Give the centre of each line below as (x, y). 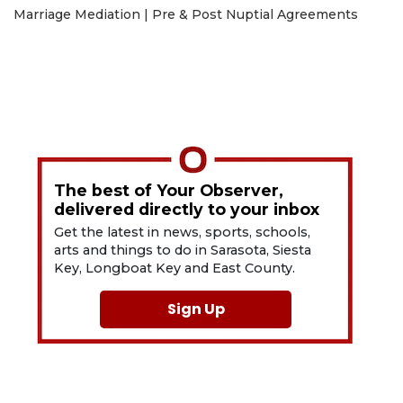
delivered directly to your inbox (187, 209)
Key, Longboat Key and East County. (175, 268)
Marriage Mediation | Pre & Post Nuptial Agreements (186, 14)
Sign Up (196, 309)
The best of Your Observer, (169, 190)
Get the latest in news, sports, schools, (183, 232)
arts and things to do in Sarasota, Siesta (183, 250)
